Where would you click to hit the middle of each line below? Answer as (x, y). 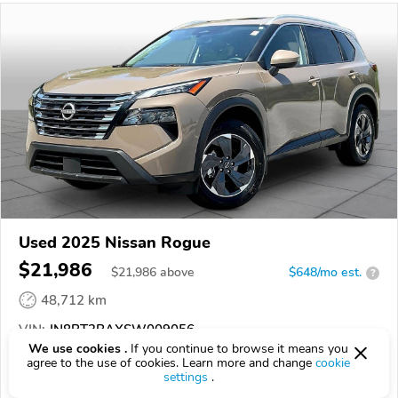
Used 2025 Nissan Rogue (115, 243)
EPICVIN (68, 365)
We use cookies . (78, 349)
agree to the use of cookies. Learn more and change (171, 363)
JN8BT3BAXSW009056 (120, 330)
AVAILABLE (165, 365)
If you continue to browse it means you (238, 349)
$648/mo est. (325, 273)
